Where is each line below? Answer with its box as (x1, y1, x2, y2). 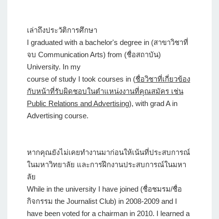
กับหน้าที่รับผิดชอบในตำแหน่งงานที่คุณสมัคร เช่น (27, 87, 183, 95)
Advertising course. (27, 111, 88, 120)
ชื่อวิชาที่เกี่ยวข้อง (135, 74, 190, 83)
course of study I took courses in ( (27, 74, 135, 83)
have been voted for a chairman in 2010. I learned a (27, 209, 190, 218)
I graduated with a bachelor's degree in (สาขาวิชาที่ (27, 38, 188, 46)
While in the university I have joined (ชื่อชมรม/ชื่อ (27, 184, 182, 193)
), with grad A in (129, 99, 177, 108)
